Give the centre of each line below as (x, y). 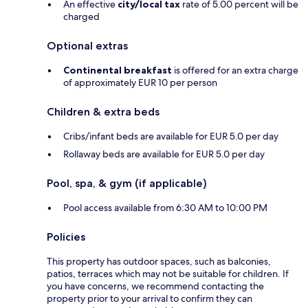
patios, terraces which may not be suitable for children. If (168, 274)
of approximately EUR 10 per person (140, 83)
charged (81, 17)
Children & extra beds (103, 112)
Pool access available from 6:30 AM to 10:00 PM (165, 208)
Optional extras (87, 46)
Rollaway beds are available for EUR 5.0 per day (164, 154)
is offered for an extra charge (235, 70)
